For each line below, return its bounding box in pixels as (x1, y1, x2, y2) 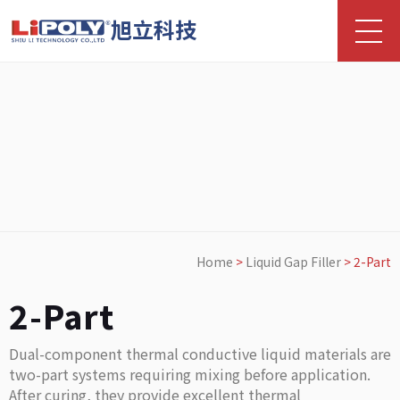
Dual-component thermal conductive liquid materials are (9, 343, 391, 364)
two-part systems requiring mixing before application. (9, 363, 371, 385)
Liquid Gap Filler (246, 253, 341, 271)
